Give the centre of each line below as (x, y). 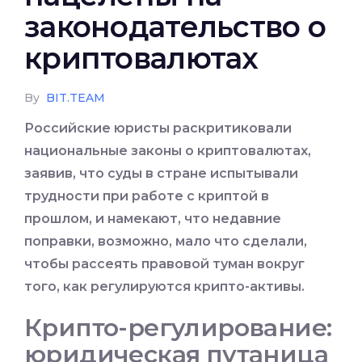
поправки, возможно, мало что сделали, (166, 242)
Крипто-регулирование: (178, 328)
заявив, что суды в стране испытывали (161, 174)
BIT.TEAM (76, 98)
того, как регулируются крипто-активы (163, 287)
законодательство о (175, 27)
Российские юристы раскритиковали (158, 128)
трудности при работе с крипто (137, 196)
